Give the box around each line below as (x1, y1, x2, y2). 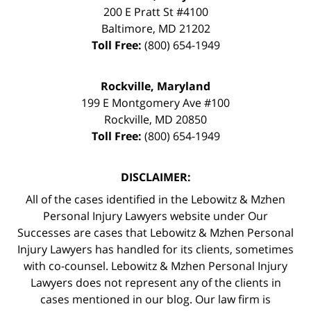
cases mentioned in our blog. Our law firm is (40, 291, 271, 307)
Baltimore (101, 20, 153, 36)
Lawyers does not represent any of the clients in (30, 274, 281, 290)
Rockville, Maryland (101, 78, 210, 94)
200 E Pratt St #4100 (103, 3, 208, 19)
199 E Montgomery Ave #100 (81, 94, 230, 110)
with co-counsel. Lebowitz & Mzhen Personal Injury (24, 258, 287, 274)
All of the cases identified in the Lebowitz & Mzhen (26, 191, 285, 207)
